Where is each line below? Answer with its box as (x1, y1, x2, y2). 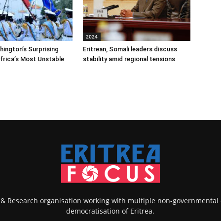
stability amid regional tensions (83, 55, 175, 63)
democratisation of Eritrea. (66, 206, 155, 216)
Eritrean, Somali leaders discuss (83, 45, 177, 53)
